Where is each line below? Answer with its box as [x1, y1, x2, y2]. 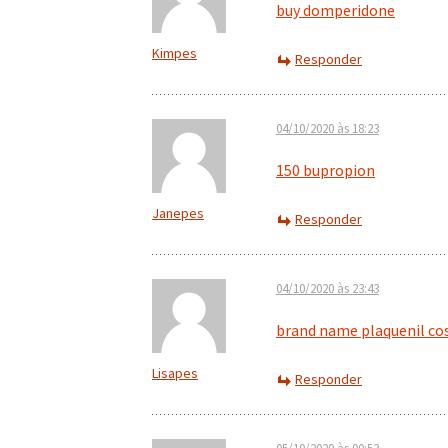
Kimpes [152, 44, 197, 62]
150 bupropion [276, 160, 375, 180]
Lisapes [152, 364, 198, 382]
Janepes [152, 204, 204, 222]
